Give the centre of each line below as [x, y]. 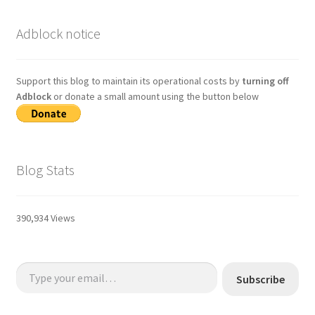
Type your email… [31, 261]
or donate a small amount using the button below [155, 97]
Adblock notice [58, 33]
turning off [265, 81]
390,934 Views [45, 218]
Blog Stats [45, 170]
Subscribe [261, 279]
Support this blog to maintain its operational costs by [129, 81]
